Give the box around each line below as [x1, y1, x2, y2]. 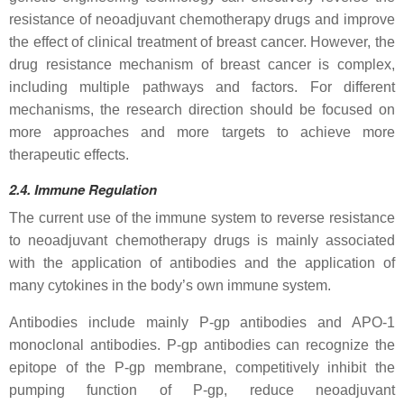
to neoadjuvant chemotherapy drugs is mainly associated [9, 232, 395, 248]
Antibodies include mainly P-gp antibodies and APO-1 [9, 314, 395, 330]
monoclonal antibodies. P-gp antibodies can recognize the [9, 336, 395, 353]
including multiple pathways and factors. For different [9, 78, 395, 95]
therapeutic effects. [9, 146, 129, 162]
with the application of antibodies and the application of [9, 254, 395, 271]
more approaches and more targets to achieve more [9, 124, 395, 140]
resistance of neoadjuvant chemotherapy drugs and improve [9, 11, 395, 27]
